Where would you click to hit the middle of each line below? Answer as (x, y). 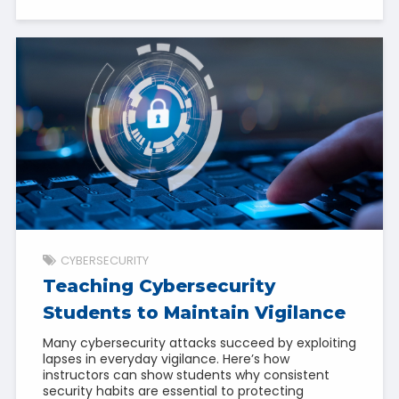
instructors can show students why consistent (186, 375)
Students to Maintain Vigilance (194, 313)
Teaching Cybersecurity (159, 286)
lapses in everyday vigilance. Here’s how (166, 359)
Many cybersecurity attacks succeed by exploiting (199, 343)
